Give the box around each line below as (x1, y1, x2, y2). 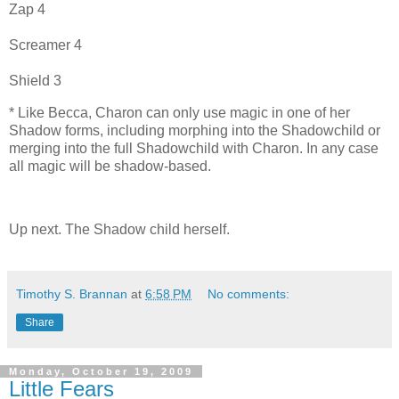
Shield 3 (9, 72, 61, 88)
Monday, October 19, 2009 (9, 366, 193, 378)
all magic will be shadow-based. (9, 158, 211, 174)
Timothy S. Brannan (16, 287, 127, 302)
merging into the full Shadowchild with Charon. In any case (9, 140, 379, 156)
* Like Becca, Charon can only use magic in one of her (9, 104, 350, 120)
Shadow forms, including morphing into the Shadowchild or (9, 122, 380, 138)
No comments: (208, 287, 290, 302)
